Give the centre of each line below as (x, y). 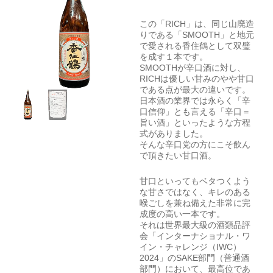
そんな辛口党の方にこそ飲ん (195, 144)
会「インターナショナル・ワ (195, 236)
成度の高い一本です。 (182, 214)
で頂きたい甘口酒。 (178, 155)
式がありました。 (173, 133)
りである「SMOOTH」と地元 (197, 34)
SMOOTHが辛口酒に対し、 (192, 67)
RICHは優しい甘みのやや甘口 (197, 78)
